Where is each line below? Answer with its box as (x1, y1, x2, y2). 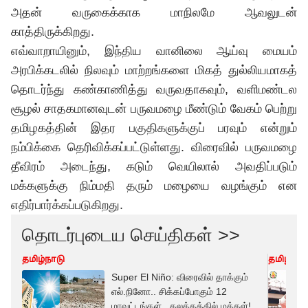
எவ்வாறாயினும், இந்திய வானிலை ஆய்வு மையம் (11, 44, 297, 58)
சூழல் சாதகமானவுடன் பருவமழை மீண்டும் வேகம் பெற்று (11, 102, 297, 115)
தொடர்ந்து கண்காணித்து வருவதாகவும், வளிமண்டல (11, 82, 297, 96)
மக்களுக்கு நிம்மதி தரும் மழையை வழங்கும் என (11, 179, 297, 192)
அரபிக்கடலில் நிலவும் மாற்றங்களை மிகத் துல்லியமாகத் (11, 63, 297, 77)
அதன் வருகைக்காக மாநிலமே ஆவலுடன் (11, 5, 297, 19)
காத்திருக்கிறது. (11, 25, 98, 38)
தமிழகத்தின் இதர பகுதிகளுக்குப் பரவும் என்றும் (11, 121, 297, 135)
